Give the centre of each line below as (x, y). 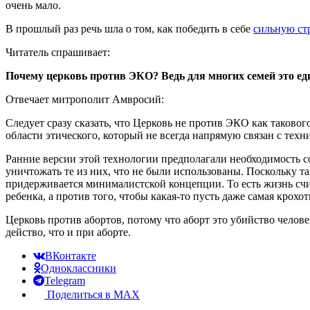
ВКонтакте (71, 255)
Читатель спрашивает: (58, 52)
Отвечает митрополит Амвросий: (85, 99)
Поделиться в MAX (93, 294)
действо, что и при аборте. (68, 232)
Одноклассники (79, 268)
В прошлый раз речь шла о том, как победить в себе (129, 28)
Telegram (65, 280)
